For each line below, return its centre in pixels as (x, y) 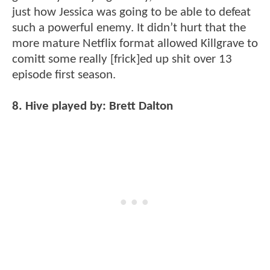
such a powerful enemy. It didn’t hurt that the (129, 28)
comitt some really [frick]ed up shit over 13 (122, 59)
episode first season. (64, 75)
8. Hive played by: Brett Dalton (93, 106)
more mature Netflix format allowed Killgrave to (135, 43)
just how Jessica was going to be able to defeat (131, 12)
